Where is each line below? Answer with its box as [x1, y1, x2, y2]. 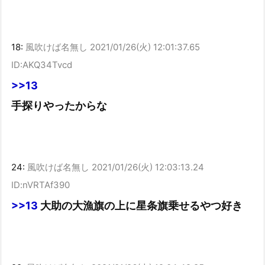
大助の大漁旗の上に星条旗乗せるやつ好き [38, 199, 243, 212]
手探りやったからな [11, 99, 107, 112]
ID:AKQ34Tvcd [11, 59, 72, 70]
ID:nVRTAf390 [11, 179, 70, 191]
